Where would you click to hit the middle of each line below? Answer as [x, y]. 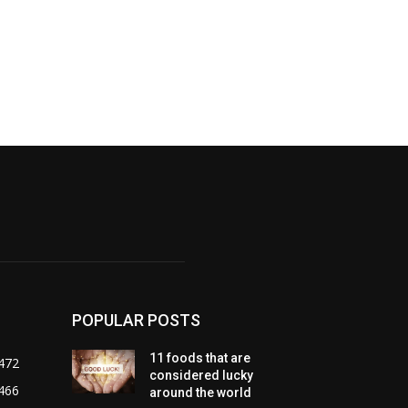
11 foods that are [200, 357]
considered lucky [202, 375]
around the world [201, 392]
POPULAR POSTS [136, 320]
